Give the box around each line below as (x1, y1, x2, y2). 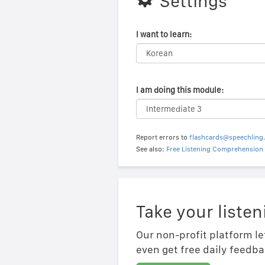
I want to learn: (135, 30, 192, 39)
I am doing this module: (135, 85, 224, 95)
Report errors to (135, 133, 189, 141)
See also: (135, 145, 166, 153)
